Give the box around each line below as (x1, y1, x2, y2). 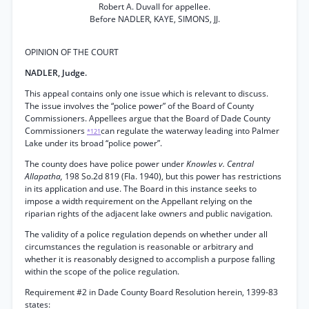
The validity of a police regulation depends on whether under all (25, 228, 268, 240)
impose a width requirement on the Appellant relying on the (25, 195, 252, 207)
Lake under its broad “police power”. (25, 137, 162, 149)
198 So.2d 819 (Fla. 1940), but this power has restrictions (65, 170, 281, 182)
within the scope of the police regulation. (25, 266, 179, 277)
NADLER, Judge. (25, 67, 87, 79)
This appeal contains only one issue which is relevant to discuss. (25, 88, 268, 99)
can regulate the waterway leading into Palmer (101, 125, 279, 137)
